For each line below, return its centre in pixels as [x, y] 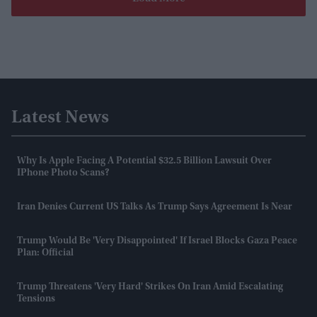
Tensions [36, 300]
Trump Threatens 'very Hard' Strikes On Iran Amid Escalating [150, 288]
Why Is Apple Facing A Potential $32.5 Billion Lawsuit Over [144, 162]
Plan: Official [45, 254]
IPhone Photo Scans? [63, 174]
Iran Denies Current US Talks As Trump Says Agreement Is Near [155, 208]
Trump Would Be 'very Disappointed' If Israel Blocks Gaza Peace [157, 242]
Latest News [60, 119]
